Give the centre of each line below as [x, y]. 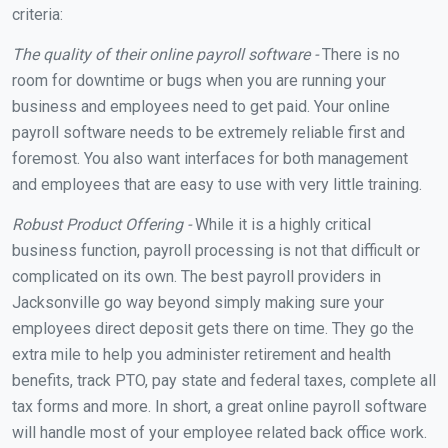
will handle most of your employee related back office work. [219, 432]
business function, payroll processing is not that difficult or [216, 250]
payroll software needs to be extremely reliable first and [208, 132]
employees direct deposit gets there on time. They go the [213, 328]
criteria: [37, 14]
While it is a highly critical [281, 224]
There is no [359, 54]
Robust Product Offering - [101, 224]
